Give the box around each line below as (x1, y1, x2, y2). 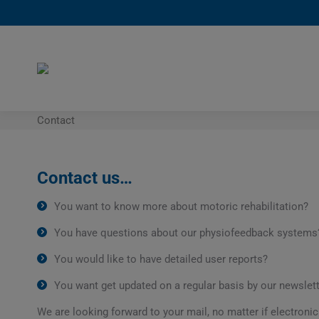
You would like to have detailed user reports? (54, 253, 268, 266)
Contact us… (37, 168, 132, 188)
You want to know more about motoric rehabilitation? (54, 200, 308, 213)
